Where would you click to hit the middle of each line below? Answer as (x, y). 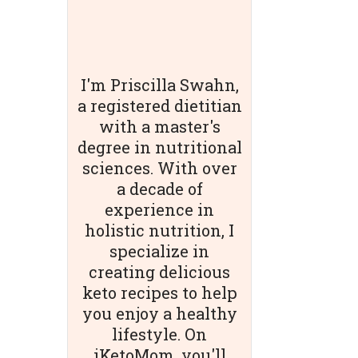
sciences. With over (159, 167)
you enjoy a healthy (159, 313)
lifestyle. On (160, 334)
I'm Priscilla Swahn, (159, 84)
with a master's (159, 126)
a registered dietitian (159, 105)
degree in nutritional (159, 147)
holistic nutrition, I (160, 230)
